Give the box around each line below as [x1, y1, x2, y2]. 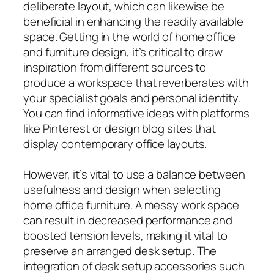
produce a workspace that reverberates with [23, 74, 249, 91]
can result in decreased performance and [23, 212, 233, 228]
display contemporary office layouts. [23, 135, 207, 152]
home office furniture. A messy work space [23, 196, 239, 213]
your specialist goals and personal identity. [23, 89, 240, 106]
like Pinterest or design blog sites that [23, 120, 216, 136]
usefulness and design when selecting [23, 181, 221, 198]
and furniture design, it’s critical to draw [23, 43, 223, 60]
